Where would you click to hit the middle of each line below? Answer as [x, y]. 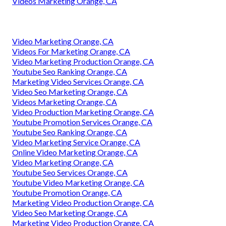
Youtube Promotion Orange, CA [67, 192]
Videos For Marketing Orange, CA [71, 51]
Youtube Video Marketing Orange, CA [78, 182]
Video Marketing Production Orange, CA [83, 61]
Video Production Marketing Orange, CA [83, 111]
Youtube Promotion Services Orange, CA [82, 122]
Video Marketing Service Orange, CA [76, 142]
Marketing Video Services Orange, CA [78, 81]
